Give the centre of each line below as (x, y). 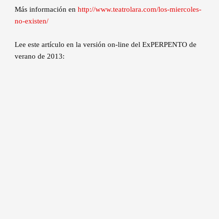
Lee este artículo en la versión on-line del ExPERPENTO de (106, 44)
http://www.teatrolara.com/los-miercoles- (140, 9)
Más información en (46, 9)
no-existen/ (32, 21)
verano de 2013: (40, 56)
